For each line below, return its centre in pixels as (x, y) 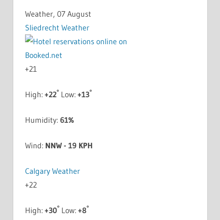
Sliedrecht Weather (57, 27)
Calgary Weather (52, 171)
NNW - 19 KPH (69, 145)
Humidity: (42, 120)
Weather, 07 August (58, 14)
